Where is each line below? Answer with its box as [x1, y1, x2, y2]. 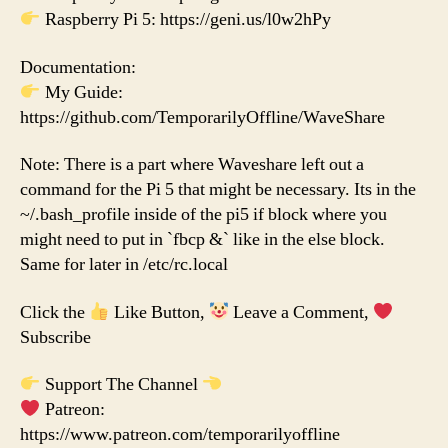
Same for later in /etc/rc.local [20, 253, 228, 277]
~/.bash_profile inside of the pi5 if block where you [20, 203, 387, 227]
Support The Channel [40, 373, 202, 397]
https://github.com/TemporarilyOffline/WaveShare [20, 105, 385, 129]
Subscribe [20, 325, 91, 349]
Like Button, [109, 300, 209, 324]
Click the [20, 300, 89, 324]
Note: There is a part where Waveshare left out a [20, 153, 364, 177]
